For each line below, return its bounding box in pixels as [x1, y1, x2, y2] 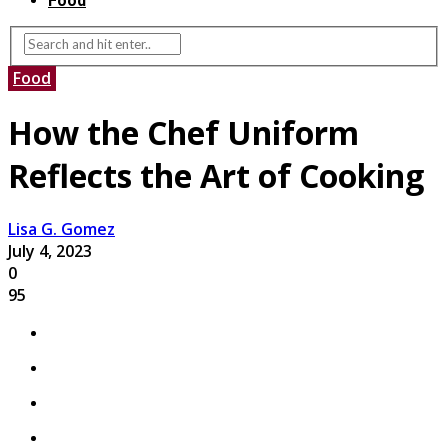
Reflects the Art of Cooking [8, 153, 424, 197]
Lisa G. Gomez [8, 218, 115, 241]
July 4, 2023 [8, 240, 92, 263]
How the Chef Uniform [8, 110, 359, 154]
